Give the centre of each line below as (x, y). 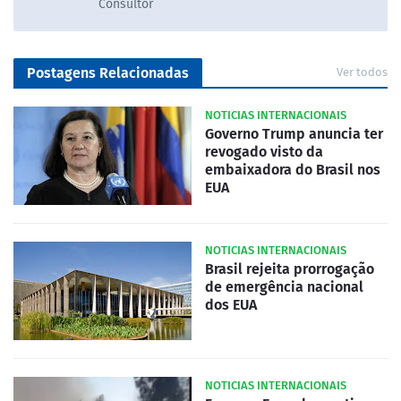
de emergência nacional (284, 287)
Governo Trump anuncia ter (294, 134)
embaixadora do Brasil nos (293, 170)
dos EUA (231, 305)
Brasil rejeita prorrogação (290, 269)
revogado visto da (264, 152)
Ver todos (362, 73)
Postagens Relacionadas (108, 73)
